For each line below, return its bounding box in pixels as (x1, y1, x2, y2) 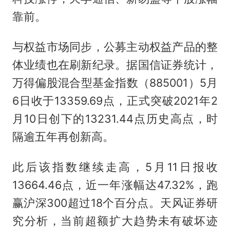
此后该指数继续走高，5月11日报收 (12, 160, 218, 174)
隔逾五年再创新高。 (12, 130, 114, 144)
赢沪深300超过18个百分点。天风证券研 (12, 196, 218, 210)
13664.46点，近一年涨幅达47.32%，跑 (12, 178, 218, 192)
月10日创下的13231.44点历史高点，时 (12, 112, 218, 126)
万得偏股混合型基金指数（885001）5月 (12, 76, 218, 90)
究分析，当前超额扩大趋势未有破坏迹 (12, 214, 218, 228)
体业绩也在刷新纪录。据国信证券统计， (12, 58, 218, 72)
